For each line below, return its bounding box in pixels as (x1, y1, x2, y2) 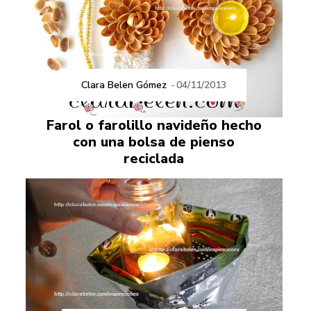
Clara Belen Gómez (81, 78, 167, 92)
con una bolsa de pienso (73, 132, 235, 151)
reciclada (124, 149, 185, 168)
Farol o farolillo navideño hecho (46, 115, 262, 135)
